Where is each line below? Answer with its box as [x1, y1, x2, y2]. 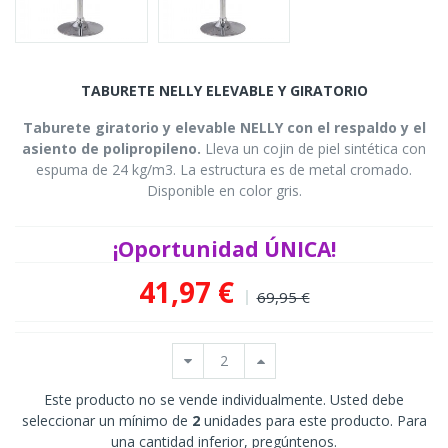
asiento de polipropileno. [22, 138, 201, 158]
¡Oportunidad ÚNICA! [112, 234, 336, 263]
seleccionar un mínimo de [21, 410, 192, 430]
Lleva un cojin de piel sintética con [201, 138, 426, 158]
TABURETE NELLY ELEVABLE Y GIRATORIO [80, 80, 368, 100]
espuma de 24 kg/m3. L [36, 159, 188, 179]
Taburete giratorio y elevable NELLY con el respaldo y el [22, 117, 426, 137]
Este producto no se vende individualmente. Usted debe [44, 389, 404, 409]
